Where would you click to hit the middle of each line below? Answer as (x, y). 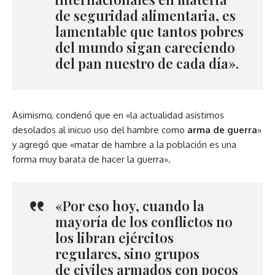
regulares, (88, 254)
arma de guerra (221, 130)
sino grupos (160, 254)
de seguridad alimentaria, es (145, 16)
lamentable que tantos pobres (149, 32)
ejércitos (146, 238)
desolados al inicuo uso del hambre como (99, 130)
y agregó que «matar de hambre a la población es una (124, 145)
